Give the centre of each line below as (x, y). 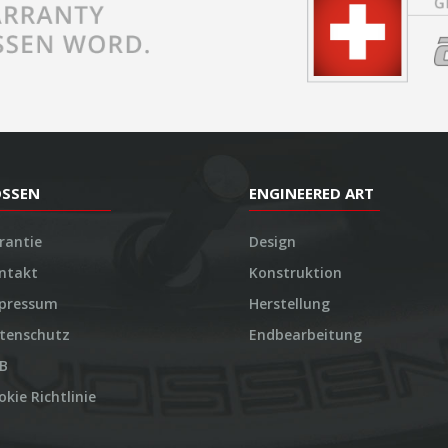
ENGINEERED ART (311, 192)
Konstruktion (295, 272)
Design (272, 241)
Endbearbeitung (305, 334)
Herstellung (289, 303)
